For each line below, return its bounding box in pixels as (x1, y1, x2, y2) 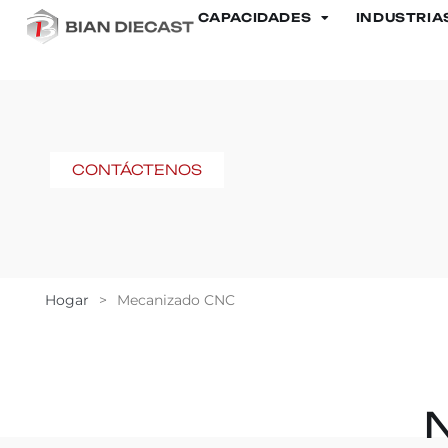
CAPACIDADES (197, 10, 312, 25)
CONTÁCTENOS (72, 161, 202, 178)
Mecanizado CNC (117, 291, 235, 309)
